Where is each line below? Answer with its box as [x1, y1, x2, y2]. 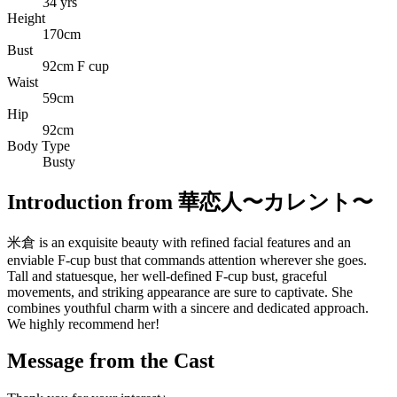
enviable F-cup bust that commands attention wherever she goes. [7, 252, 367, 268]
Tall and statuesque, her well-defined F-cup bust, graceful [7, 268, 327, 284]
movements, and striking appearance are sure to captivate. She [7, 284, 353, 300]
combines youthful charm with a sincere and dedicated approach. [7, 300, 369, 315]
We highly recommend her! [7, 315, 160, 331]
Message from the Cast [7, 349, 214, 373]
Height [7, 10, 45, 26]
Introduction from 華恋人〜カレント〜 [7, 190, 373, 214]
